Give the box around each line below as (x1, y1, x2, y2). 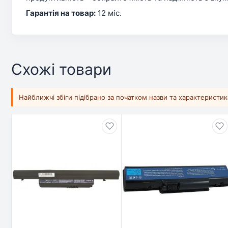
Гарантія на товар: (26, 8, 96, 18)
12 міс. (96, 8, 122, 18)
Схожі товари (11, 60, 111, 78)
